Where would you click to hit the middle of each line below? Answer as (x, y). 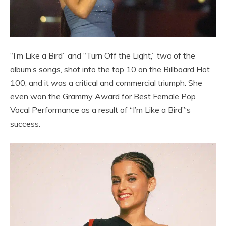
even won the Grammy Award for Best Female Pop (103, 96)
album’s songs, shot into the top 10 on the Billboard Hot (110, 69)
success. (25, 123)
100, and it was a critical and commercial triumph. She (106, 82)
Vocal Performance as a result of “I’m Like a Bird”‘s (100, 110)
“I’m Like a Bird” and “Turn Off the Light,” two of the (103, 55)
